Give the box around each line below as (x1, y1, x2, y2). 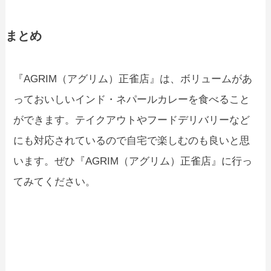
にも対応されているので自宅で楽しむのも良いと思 (13, 134, 250, 146)
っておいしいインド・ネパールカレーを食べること (13, 93, 250, 105)
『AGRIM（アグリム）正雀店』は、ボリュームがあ (13, 73, 253, 85)
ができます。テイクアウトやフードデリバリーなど (13, 114, 250, 126)
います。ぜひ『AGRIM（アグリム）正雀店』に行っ (13, 155, 253, 167)
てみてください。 (13, 175, 96, 188)
